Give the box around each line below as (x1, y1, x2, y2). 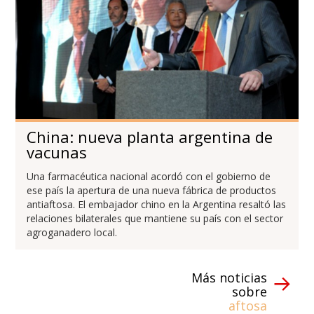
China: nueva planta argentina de (27, 126, 273, 148)
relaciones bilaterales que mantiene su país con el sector (27, 212, 284, 226)
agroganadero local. (27, 226, 118, 240)
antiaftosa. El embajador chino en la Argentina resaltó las (27, 198, 287, 212)
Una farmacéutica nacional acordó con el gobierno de (27, 170, 271, 184)
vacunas (27, 142, 88, 163)
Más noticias (191, 269, 267, 287)
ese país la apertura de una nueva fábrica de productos (27, 184, 277, 198)
